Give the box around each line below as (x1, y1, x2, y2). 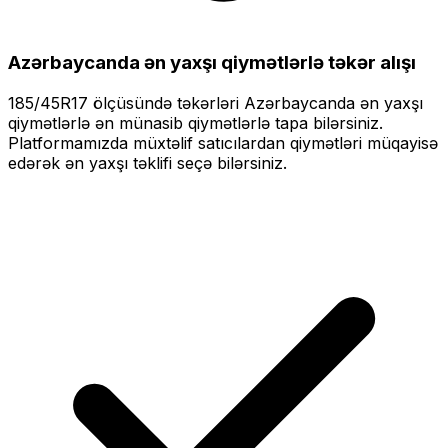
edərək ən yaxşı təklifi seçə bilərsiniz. (8, 153, 287, 174)
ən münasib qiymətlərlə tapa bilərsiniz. (90, 113, 383, 134)
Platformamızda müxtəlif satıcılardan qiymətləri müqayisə (8, 133, 438, 154)
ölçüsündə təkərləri (88, 93, 244, 114)
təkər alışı (324, 51, 416, 75)
